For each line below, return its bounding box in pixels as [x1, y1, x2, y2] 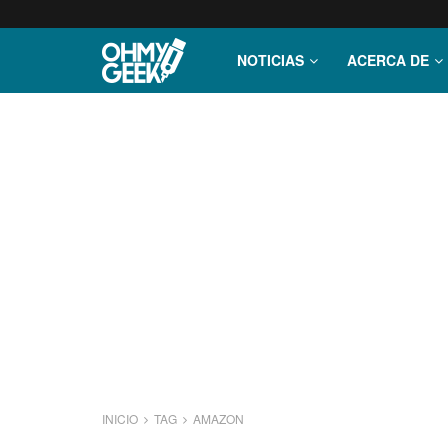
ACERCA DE [347, 50, 429, 70]
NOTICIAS [237, 50, 304, 70]
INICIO [102, 410, 141, 427]
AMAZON [193, 410, 244, 427]
